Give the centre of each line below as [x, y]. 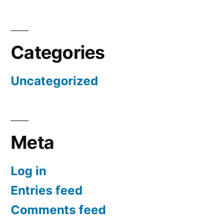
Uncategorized [54, 81]
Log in [28, 171]
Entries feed [47, 191]
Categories [58, 53]
